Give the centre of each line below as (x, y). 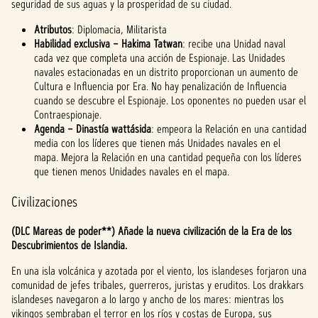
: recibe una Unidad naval (234, 44)
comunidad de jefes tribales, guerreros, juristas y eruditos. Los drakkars (158, 285)
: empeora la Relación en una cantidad (229, 129)
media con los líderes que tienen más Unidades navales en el (157, 143)
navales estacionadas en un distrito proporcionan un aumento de (166, 72)
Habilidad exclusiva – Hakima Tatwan (108, 44)
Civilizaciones (44, 202)
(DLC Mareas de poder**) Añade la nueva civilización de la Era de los (152, 231)
